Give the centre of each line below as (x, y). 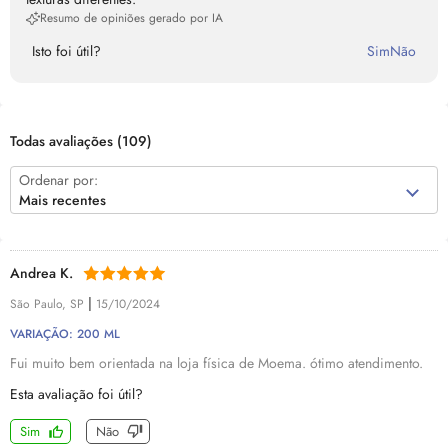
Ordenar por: (58, 180)
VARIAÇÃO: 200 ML (65, 334)
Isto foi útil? (66, 51)
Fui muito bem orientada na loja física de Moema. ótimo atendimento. (216, 363)
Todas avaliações (63, 141)
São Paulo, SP (49, 304)
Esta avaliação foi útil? (76, 394)
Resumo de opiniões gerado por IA (131, 18)
